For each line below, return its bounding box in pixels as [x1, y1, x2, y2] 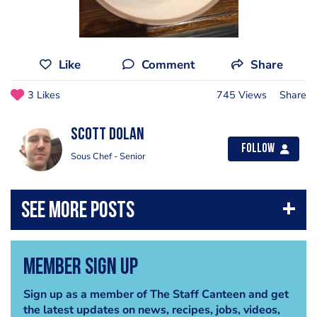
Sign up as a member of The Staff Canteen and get [23, 286, 289, 302]
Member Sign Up [23, 256, 138, 279]
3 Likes [28, 88, 60, 102]
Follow [241, 143, 275, 155]
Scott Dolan [71, 127, 144, 144]
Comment [141, 57, 195, 73]
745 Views [217, 88, 267, 102]
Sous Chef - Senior [71, 150, 146, 163]
